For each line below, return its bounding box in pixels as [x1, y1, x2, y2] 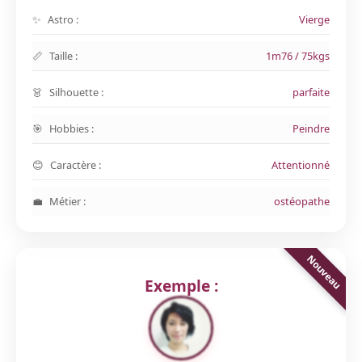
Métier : [49, 194, 86, 208]
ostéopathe [274, 194, 330, 208]
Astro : [48, 12, 78, 27]
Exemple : [144, 275, 218, 297]
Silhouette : [49, 85, 103, 99]
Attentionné [271, 158, 330, 172]
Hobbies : [49, 121, 94, 136]
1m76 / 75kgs [266, 48, 330, 63]
